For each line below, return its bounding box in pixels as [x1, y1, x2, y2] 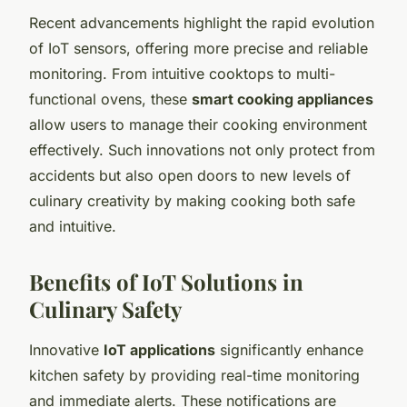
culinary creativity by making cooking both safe [29, 191, 355, 210]
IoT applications [104, 340, 215, 359]
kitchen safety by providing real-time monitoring [29, 365, 360, 384]
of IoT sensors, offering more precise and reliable [29, 38, 368, 57]
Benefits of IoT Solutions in [29, 266, 303, 296]
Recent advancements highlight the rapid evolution [29, 13, 374, 32]
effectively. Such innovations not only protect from [29, 140, 375, 159]
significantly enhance [215, 340, 363, 359]
